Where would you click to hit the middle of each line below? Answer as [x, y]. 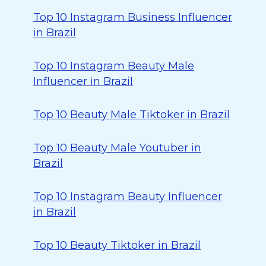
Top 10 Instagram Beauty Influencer [128, 197]
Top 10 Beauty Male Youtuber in [117, 148]
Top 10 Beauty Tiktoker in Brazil [117, 245]
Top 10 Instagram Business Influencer [133, 17]
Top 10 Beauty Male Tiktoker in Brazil [132, 115]
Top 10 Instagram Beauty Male [114, 66]
